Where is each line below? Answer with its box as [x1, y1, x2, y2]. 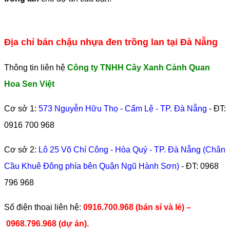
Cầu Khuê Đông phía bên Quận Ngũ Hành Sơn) [4, 162, 179, 171]
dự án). [61, 219, 89, 228]
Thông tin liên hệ [4, 63, 67, 72]
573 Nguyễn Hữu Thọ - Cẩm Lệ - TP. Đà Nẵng [39, 104, 207, 113]
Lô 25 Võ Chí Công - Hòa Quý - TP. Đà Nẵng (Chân [39, 145, 225, 155]
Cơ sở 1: [4, 104, 36, 113]
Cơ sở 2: [4, 145, 36, 155]
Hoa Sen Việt [4, 80, 54, 89]
